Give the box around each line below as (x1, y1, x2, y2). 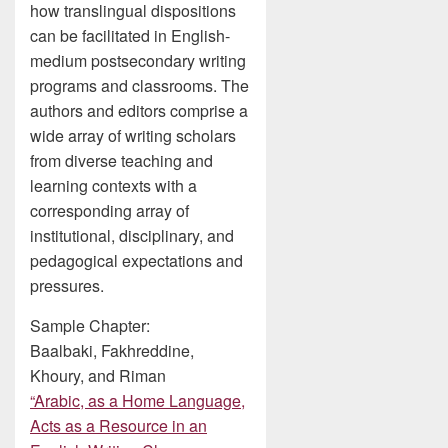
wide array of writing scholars (30, 124, 236, 148)
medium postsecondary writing (30, 49, 246, 73)
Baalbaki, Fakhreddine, (30, 339, 194, 363)
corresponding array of (30, 199, 189, 223)
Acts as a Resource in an (30, 414, 207, 438)
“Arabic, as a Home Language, (30, 389, 245, 413)
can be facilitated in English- (30, 24, 230, 48)
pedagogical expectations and (30, 249, 243, 273)
